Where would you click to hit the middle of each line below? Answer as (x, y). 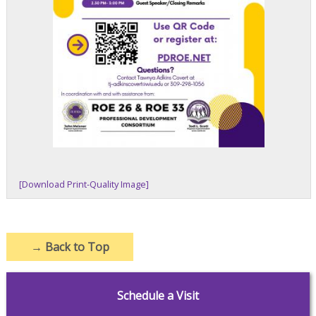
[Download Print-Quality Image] (84, 184)
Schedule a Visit (158, 296)
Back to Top (75, 247)
